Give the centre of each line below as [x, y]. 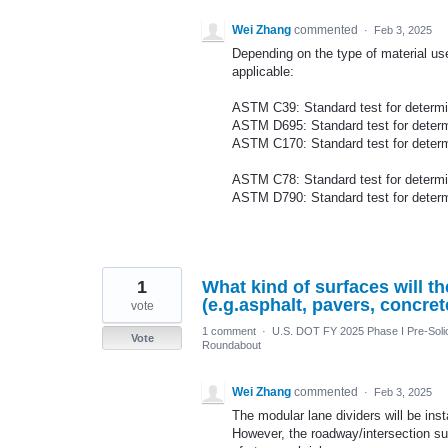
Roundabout [231, 345]
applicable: [263, 71]
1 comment [229, 331]
